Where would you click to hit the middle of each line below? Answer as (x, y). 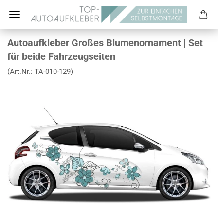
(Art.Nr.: (21, 72)
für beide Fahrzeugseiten (61, 56)
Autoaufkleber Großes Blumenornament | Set (105, 43)
